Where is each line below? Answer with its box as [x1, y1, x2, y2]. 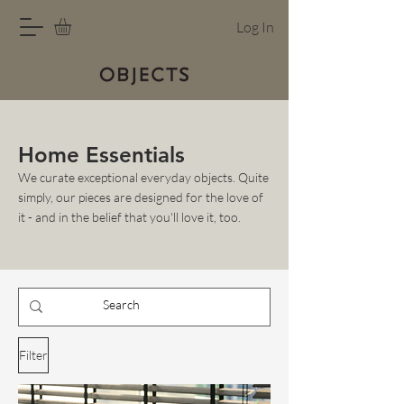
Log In [235, 18, 274, 36]
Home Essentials [18, 141, 185, 168]
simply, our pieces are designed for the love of [18, 188, 263, 205]
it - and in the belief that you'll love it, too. [18, 208, 241, 225]
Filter [19, 347, 48, 363]
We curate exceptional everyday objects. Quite [18, 169, 269, 185]
